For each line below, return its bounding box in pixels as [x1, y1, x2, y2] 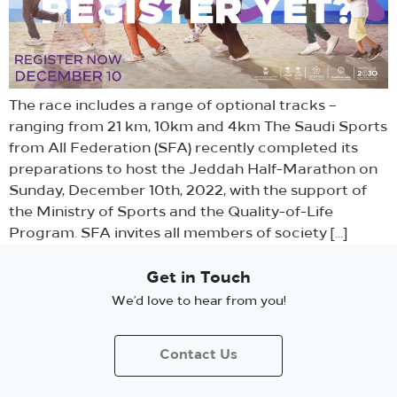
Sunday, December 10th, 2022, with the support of [9, 183, 367, 198]
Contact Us [160, 348, 237, 362]
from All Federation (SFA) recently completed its [9, 141, 358, 156]
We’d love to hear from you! [111, 294, 286, 308]
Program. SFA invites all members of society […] [9, 226, 347, 241]
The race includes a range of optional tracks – [9, 98, 337, 113]
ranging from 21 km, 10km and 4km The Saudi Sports [9, 120, 387, 135]
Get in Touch [146, 269, 251, 287]
